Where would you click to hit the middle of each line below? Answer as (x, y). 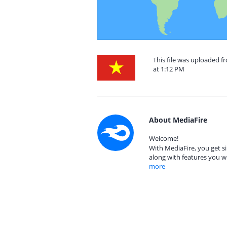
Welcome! (164, 138)
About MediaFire (178, 120)
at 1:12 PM (169, 69)
